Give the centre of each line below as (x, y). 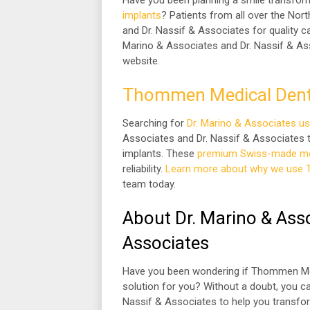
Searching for (155, 123)
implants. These (160, 154)
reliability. (144, 169)
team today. (151, 184)
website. (141, 61)
